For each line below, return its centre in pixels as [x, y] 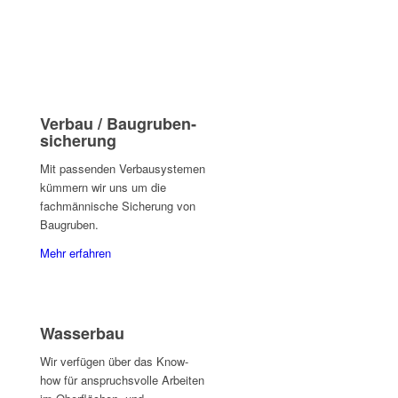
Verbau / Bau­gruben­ [118, 124]
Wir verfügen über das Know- [114, 362]
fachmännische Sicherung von [118, 206]
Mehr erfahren [76, 253]
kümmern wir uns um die [103, 187]
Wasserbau [82, 334]
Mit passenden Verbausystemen [123, 169]
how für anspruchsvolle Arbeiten [122, 380]
